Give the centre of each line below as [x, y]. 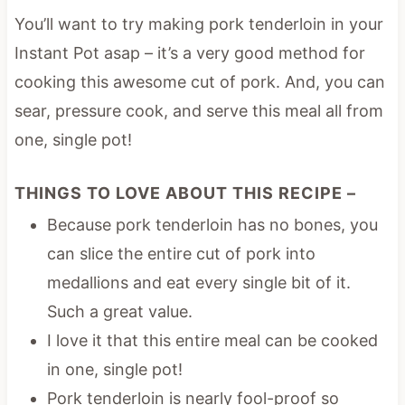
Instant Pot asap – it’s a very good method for [189, 52]
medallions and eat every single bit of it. [201, 282]
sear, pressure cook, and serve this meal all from [198, 110]
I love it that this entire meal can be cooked [212, 340]
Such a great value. [119, 311]
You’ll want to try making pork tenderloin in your [198, 24]
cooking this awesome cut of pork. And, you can [199, 81]
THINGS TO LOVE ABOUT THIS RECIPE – [185, 193]
